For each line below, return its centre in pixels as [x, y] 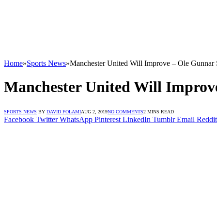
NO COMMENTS [125, 111]
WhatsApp [76, 119]
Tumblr [164, 119]
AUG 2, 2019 [94, 111]
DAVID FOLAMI [64, 111]
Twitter [47, 119]
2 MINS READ [159, 111]
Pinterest [108, 119]
